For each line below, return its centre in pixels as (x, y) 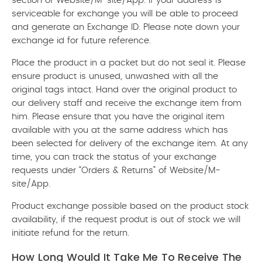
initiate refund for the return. (70, 233)
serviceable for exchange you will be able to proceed (125, 14)
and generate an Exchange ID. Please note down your (126, 27)
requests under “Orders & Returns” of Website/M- (116, 170)
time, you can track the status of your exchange (114, 157)
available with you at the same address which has (120, 130)
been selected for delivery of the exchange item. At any (130, 144)
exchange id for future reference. (81, 41)
